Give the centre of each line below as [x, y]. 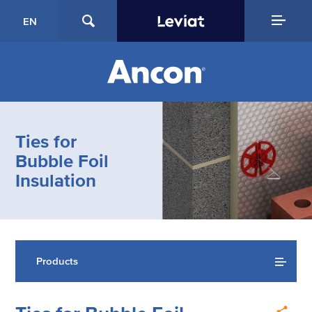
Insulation [56, 180]
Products [57, 261]
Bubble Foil [62, 161]
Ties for [46, 141]
